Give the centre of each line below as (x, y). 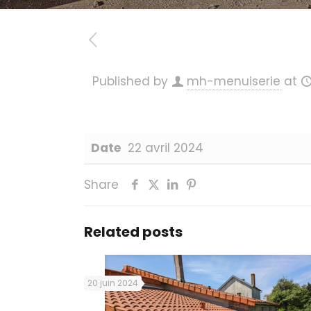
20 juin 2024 (113, 283)
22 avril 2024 (166, 148)
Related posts (133, 232)
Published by (132, 81)
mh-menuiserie (234, 81)
